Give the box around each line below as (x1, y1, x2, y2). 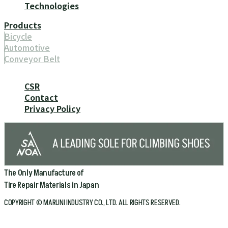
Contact (24, 91, 58, 104)
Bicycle (4, 30, 32, 43)
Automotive (4, 41, 50, 54)
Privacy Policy (24, 102, 80, 115)
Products (4, 19, 41, 32)
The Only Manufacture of (4, 167, 84, 179)
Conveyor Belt (4, 52, 60, 65)
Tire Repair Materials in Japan (4, 179, 99, 191)
